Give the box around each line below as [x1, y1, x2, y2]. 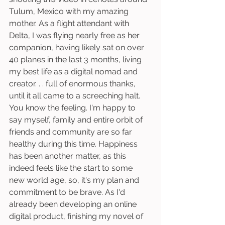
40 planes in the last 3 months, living [9, 55, 144, 64]
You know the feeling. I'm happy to [9, 103, 138, 113]
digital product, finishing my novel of [9, 211, 145, 221]
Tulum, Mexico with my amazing [9, 7, 131, 16]
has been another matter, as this [9, 151, 128, 161]
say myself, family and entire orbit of [9, 115, 145, 125]
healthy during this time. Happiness [9, 139, 140, 149]
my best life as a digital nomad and [9, 67, 140, 76]
